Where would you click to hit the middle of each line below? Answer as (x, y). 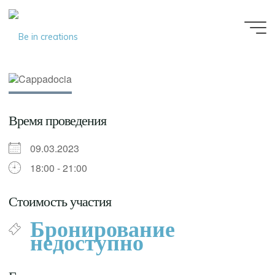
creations (111, 58)
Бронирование (103, 229)
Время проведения (58, 120)
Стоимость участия (60, 201)
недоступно (87, 243)
